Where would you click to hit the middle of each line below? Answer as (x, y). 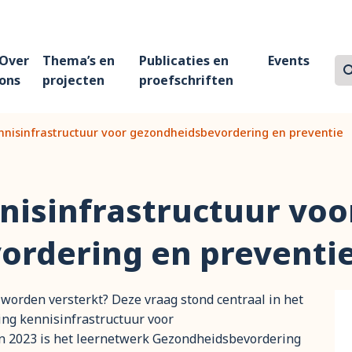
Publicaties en (184, 60)
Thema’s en (79, 60)
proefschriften (187, 80)
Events (289, 60)
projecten (74, 80)
